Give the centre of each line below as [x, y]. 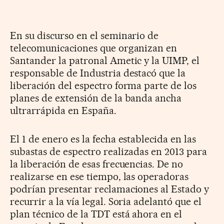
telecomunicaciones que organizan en [94, 48]
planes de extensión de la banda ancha [96, 98]
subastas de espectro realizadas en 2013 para [109, 152]
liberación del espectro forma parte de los [103, 86]
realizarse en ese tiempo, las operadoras [99, 177]
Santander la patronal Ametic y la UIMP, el [105, 61]
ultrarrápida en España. [63, 111]
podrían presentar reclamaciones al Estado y [110, 189]
